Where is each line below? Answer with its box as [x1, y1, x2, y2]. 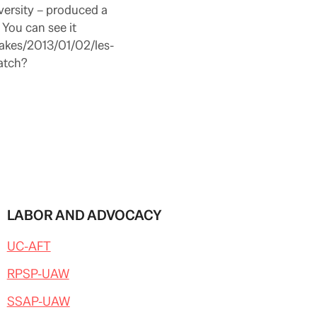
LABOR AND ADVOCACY [6, 206, 162, 224]
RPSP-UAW [6, 265, 69, 282]
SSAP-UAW [6, 293, 70, 309]
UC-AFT [6, 238, 51, 254]
